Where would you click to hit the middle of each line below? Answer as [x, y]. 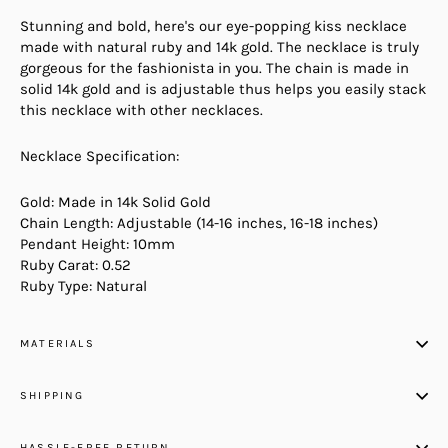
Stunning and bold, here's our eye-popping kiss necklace [213, 25]
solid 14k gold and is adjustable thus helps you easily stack [223, 88]
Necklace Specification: [99, 155]
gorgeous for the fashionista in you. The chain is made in [214, 67]
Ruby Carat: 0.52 [75, 264]
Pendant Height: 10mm [97, 243]
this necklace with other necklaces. [141, 109]
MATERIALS [57, 343]
